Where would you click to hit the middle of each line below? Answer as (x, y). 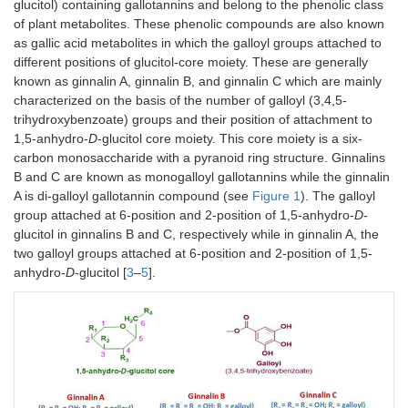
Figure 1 (276, 196)
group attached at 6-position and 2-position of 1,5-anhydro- (184, 215)
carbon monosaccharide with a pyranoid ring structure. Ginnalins (199, 158)
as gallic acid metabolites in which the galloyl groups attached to (198, 43)
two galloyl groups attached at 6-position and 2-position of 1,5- (193, 254)
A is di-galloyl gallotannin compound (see (133, 196)
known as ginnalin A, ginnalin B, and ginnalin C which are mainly (198, 82)
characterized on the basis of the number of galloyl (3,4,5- (180, 101)
